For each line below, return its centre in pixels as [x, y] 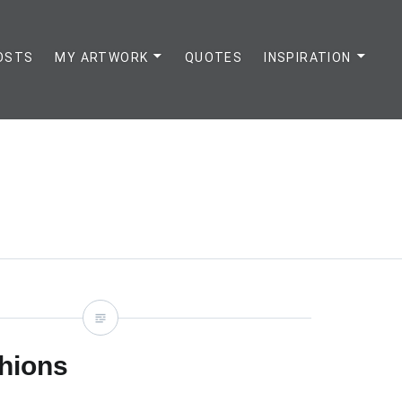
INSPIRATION [308, 57]
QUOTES [214, 57]
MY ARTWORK [102, 57]
